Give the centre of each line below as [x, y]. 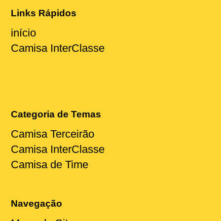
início [24, 33]
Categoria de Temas [56, 114]
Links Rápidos [44, 13]
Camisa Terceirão [53, 134]
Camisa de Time [50, 165]
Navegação [37, 204]
